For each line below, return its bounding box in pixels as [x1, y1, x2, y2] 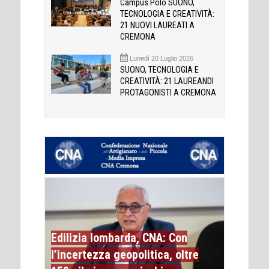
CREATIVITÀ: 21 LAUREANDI [120, 76, 214, 87]
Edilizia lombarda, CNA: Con [51, 230, 187, 245]
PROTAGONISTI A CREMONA [120, 88, 216, 98]
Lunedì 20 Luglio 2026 [130, 55, 193, 62]
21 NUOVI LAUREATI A [120, 20, 195, 31]
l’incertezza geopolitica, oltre [51, 247, 199, 262]
